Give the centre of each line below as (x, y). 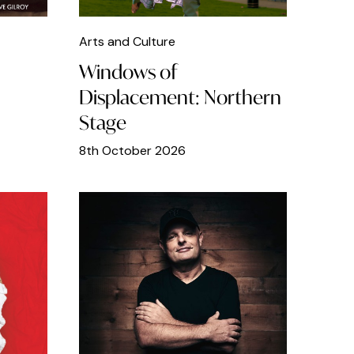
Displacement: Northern (180, 98)
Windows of (127, 72)
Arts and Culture (127, 42)
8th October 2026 (132, 151)
